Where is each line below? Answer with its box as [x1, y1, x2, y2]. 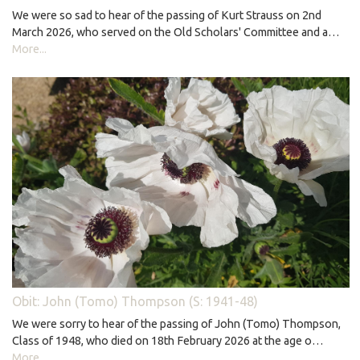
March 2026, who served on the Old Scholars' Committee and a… [12, 25, 340, 39]
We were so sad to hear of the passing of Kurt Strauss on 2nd [12, 8, 321, 22]
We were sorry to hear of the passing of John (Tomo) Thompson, [12, 317, 341, 330]
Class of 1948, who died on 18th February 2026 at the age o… [12, 333, 324, 347]
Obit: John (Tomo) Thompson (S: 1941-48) [12, 293, 258, 309]
